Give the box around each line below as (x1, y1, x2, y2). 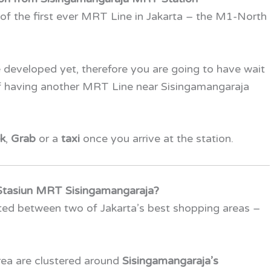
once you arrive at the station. (80, 132, 233, 146)
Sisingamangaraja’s (122, 253, 218, 267)
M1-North (215, 9, 267, 23)
